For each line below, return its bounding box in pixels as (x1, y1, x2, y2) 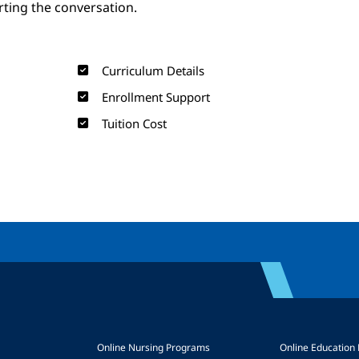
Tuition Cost (101, 115, 167, 131)
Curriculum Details (101, 63, 204, 79)
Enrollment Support (101, 89, 210, 105)
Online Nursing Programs (96, 341, 210, 354)
